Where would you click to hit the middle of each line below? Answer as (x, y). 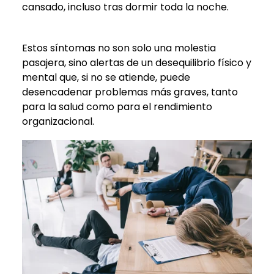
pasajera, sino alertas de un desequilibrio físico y (137, 62)
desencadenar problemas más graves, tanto (130, 92)
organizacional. (58, 121)
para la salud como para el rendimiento (117, 106)
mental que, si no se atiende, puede (106, 77)
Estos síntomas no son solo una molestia (119, 48)
